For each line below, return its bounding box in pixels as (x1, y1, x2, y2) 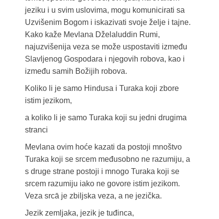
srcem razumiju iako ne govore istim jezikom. (24, 179, 180, 188)
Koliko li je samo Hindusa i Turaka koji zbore (24, 84, 179, 93)
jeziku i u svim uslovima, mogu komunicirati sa (24, 6, 185, 15)
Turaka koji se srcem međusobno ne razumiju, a (24, 155, 190, 164)
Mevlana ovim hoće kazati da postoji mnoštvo (24, 143, 182, 152)
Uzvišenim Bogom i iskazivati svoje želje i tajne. (24, 18, 191, 27)
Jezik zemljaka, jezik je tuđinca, (24, 209, 134, 218)
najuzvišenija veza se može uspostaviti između (24, 43, 187, 51)
